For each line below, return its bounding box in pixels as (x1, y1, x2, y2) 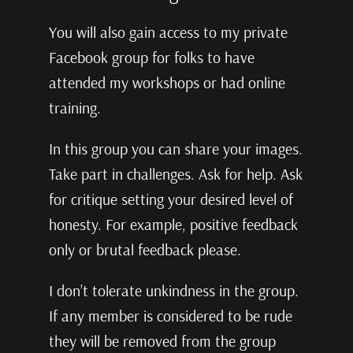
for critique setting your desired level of (48, 188, 293, 209)
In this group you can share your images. (48, 138, 303, 158)
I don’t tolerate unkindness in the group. (48, 280, 299, 300)
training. (48, 97, 101, 117)
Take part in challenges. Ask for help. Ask (48, 163, 303, 184)
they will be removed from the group (48, 330, 276, 351)
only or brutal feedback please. (48, 239, 241, 259)
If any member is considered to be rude (48, 305, 292, 325)
